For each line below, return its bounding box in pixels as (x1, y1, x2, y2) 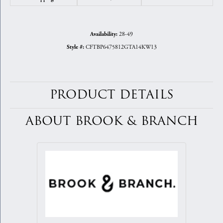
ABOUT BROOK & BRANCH (25, 112, 198, 130)
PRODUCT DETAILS (49, 86, 174, 104)
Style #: (66, 44, 84, 51)
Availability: (90, 31, 117, 38)
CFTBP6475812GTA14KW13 (85, 43, 157, 51)
